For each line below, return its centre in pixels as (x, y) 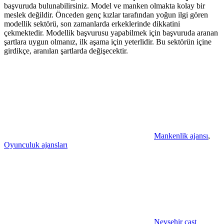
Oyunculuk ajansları (36, 144)
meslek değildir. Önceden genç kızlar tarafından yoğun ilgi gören (106, 14)
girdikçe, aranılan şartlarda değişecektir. (66, 50)
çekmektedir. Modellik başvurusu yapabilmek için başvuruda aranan (111, 32)
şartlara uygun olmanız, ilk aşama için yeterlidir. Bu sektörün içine (108, 41)
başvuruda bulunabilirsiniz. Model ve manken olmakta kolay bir (104, 5)
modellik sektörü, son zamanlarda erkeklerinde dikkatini (92, 23)
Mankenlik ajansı (181, 135)
